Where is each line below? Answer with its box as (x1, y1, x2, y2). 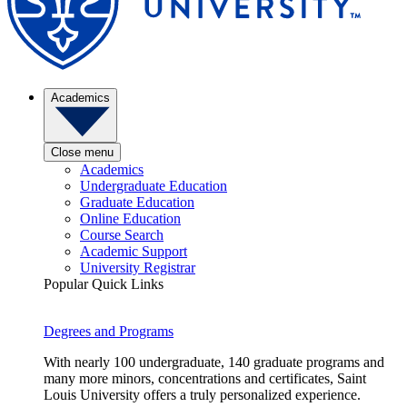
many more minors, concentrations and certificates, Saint (44, 370, 366, 386)
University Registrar (80, 259, 195, 275)
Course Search (80, 226, 164, 243)
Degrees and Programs (44, 323, 174, 339)
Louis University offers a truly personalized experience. (44, 386, 361, 402)
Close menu (51, 144, 114, 159)
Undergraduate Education (80, 177, 227, 194)
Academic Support (80, 243, 187, 259)
